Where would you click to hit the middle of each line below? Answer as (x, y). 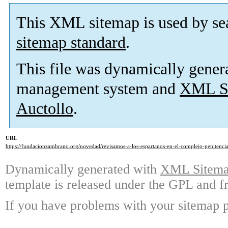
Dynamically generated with (83, 169)
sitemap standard (71, 42)
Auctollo (45, 108)
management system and (98, 89)
